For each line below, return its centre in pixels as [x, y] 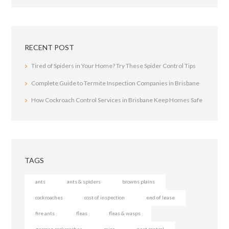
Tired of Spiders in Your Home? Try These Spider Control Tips [114, 66]
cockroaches [49, 198]
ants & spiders [84, 182]
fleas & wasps [124, 213]
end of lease [160, 198]
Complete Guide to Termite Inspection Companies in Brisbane [116, 83]
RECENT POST [49, 48]
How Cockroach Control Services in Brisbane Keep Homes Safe [117, 100]
